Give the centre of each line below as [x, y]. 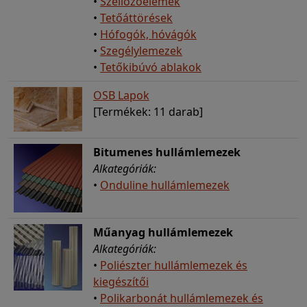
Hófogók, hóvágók [148, 34]
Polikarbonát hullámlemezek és [182, 298]
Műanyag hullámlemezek [163, 232]
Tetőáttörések [136, 17]
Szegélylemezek [141, 50]
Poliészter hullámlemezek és [174, 265]
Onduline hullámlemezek [165, 185]
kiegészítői [121, 281]
